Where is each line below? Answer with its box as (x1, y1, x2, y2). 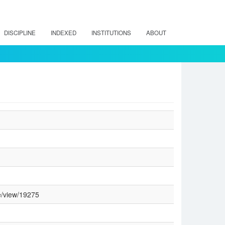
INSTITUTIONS (91, 29, 131, 37)
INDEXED (51, 29, 76, 37)
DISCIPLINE (4, 29, 36, 37)
